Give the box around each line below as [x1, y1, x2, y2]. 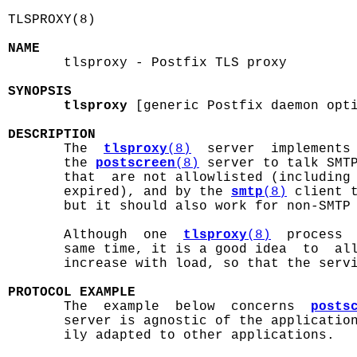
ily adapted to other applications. [8, 328, 335, 343]
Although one [8, 228, 183, 242]
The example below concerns [8, 300, 311, 314]
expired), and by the [8, 185, 231, 199]
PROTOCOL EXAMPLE [8, 285, 135, 300]
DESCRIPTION [8, 127, 96, 142]
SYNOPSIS [8, 84, 72, 99]
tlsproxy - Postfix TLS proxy [8, 56, 287, 70]
